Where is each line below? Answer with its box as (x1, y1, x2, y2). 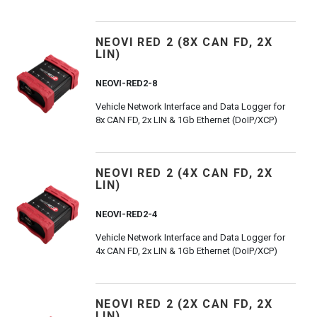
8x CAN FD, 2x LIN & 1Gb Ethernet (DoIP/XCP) (95, 115, 277, 125)
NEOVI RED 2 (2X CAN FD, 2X (95, 297, 273, 311)
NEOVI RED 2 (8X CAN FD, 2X (95, 35, 273, 49)
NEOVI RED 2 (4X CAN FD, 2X (95, 166, 273, 180)
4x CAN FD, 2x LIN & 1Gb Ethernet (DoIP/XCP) (95, 246, 277, 256)
